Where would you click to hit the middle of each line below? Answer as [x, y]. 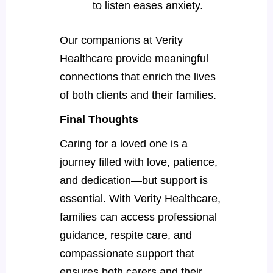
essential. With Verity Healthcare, [140, 198]
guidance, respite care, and [126, 235]
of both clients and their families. [138, 95]
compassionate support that [127, 253]
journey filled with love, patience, [138, 162]
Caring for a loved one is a [123, 144]
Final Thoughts [99, 119]
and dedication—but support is [133, 180]
